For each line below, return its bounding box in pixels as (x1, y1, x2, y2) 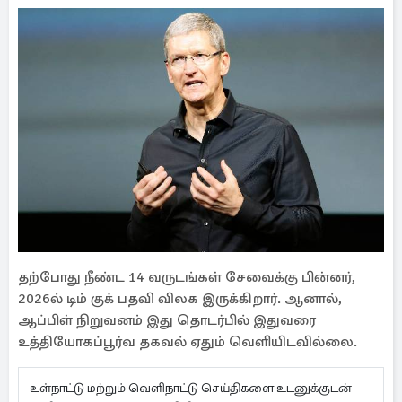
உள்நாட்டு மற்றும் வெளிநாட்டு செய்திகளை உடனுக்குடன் (30, 380, 352, 396)
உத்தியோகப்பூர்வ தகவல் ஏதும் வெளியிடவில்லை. (18, 333, 357, 351)
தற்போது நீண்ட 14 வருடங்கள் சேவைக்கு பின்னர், (18, 268, 355, 286)
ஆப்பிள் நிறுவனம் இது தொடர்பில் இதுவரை (18, 311, 316, 329)
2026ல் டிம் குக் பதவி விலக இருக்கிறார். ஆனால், (18, 290, 342, 308)
